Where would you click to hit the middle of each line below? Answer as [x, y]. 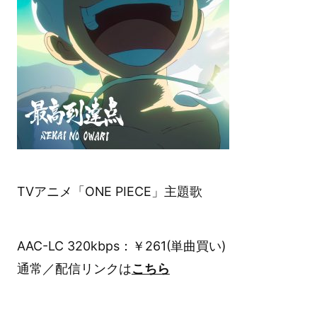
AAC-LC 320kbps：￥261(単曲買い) [121, 246]
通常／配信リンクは [74, 269]
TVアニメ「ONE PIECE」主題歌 [109, 192]
